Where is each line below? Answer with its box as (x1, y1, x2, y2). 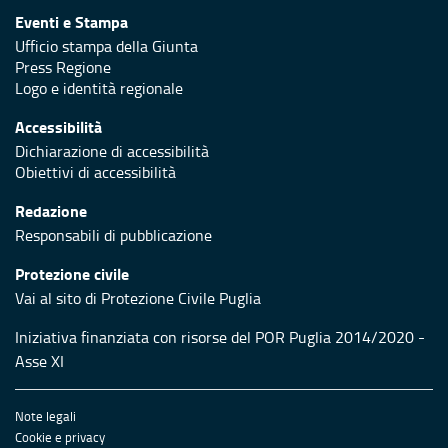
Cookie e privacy (15, 427, 105, 446)
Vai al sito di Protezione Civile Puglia (15, 286, 261, 309)
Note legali (15, 406, 76, 425)
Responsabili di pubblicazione (15, 223, 212, 246)
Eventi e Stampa (15, 9, 128, 33)
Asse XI (15, 349, 64, 372)
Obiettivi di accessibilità (15, 160, 176, 183)
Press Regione (15, 55, 111, 78)
